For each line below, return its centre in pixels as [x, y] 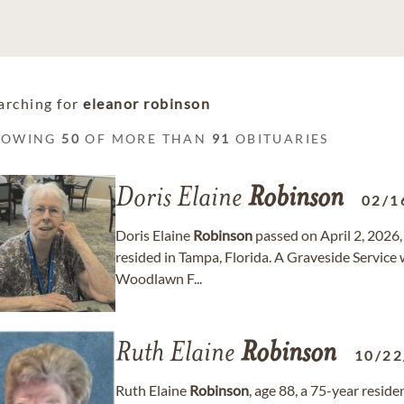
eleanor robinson [147, 103]
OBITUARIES [280, 138]
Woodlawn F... [159, 278]
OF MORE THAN [146, 138]
